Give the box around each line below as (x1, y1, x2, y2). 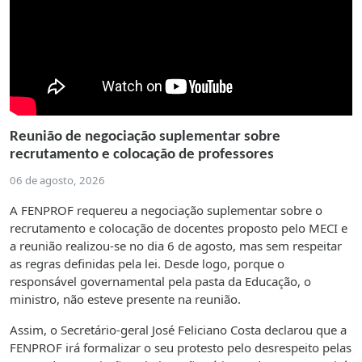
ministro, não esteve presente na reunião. (10, 290, 241, 307)
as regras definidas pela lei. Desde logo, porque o (10, 255, 284, 271)
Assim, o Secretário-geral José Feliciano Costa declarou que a (10, 321, 347, 338)
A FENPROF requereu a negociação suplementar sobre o (10, 201, 322, 218)
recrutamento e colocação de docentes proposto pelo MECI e (10, 219, 347, 236)
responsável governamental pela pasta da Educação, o (10, 272, 311, 289)
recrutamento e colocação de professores (10, 146, 274, 162)
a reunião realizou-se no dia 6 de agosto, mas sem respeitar (10, 237, 342, 254)
